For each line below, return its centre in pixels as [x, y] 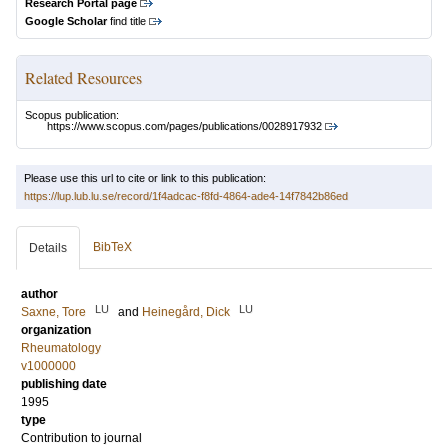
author [39, 294]
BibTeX [112, 247]
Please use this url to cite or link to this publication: [145, 178]
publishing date [64, 384]
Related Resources [83, 77]
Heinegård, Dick [186, 312]
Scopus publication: [72, 115]
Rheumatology [61, 348]
